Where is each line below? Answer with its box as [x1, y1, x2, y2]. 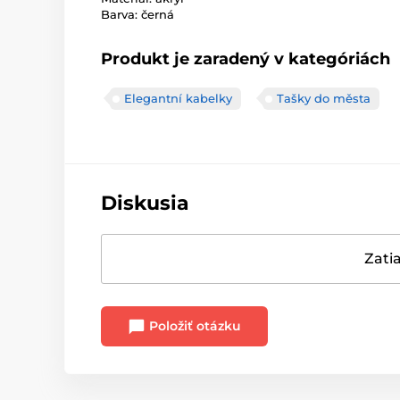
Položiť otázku [146, 318, 241, 334]
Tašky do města [277, 91, 371, 105]
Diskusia [101, 191, 189, 215]
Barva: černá [101, 7, 174, 21]
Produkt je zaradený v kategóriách [101, 49, 390, 69]
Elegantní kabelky [124, 91, 232, 105]
